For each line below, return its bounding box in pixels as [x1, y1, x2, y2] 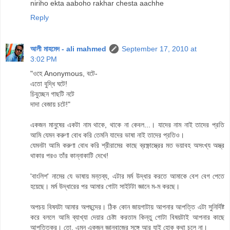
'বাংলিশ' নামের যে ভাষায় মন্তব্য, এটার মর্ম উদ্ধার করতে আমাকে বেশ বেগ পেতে [30, 172, 224, 181]
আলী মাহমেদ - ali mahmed [30, 45, 106, 53]
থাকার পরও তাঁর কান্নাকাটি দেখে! [30, 151, 108, 160]
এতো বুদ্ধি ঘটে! [30, 80, 67, 88]
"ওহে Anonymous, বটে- [30, 69, 98, 78]
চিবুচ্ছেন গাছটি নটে [30, 90, 74, 99]
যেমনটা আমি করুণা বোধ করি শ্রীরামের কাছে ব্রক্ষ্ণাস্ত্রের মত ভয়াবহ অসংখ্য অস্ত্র [30, 141, 224, 150]
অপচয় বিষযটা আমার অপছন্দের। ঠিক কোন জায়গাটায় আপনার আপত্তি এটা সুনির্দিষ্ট [30, 203, 224, 212]
